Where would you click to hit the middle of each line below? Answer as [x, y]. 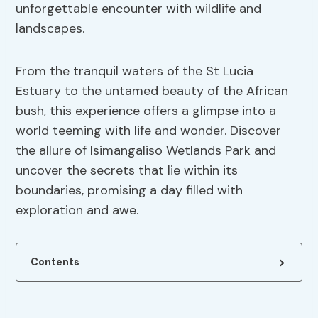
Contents [55, 262]
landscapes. [50, 29]
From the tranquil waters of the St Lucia [135, 71]
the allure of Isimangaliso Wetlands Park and [146, 151]
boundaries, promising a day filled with [130, 191]
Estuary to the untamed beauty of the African [152, 91]
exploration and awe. [77, 210]
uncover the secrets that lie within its [127, 171]
